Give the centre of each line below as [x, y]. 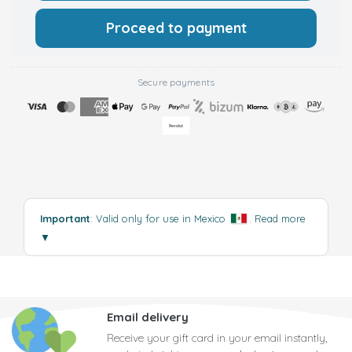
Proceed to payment [176, 27]
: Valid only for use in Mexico [159, 218]
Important [65, 218]
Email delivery [148, 317]
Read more [280, 218]
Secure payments [176, 82]
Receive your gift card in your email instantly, [217, 337]
